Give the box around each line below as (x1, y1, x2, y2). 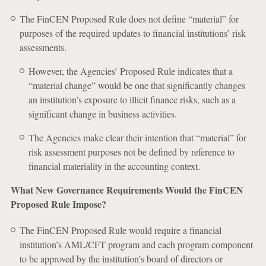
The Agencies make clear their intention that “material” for (28, 131, 246, 144)
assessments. (19, 41, 66, 53)
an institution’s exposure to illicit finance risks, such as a (28, 93, 236, 106)
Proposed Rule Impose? (10, 197, 106, 211)
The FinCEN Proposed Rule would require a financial (19, 224, 221, 236)
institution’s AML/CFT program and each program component (19, 238, 253, 251)
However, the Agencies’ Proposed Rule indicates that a (28, 65, 233, 77)
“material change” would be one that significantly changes (28, 79, 245, 91)
